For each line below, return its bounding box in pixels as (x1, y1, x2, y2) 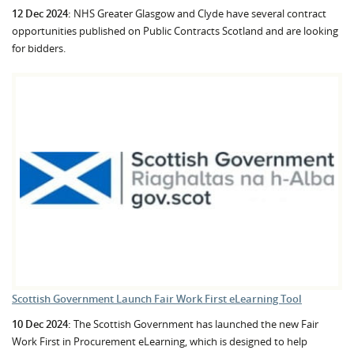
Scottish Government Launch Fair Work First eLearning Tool (12, 292, 302, 307)
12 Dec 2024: (12, 6, 71, 21)
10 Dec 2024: (12, 317, 71, 332)
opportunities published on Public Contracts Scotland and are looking (12, 23, 338, 38)
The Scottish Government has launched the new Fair (71, 317, 318, 332)
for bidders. (12, 40, 66, 55)
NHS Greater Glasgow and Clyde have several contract (71, 6, 326, 21)
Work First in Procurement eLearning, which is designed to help (12, 334, 307, 349)
